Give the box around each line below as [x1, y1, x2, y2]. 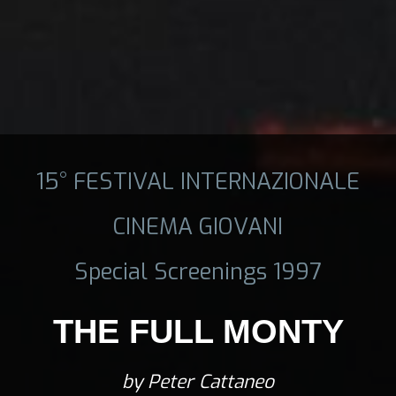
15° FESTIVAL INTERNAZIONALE [36, 165, 360, 196]
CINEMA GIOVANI [113, 210, 283, 241]
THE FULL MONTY [52, 312, 344, 350]
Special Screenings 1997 [74, 255, 322, 286]
